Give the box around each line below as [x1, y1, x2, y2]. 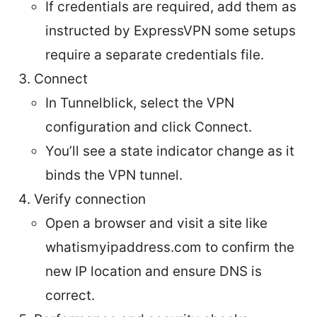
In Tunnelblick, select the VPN [45, 94, 234, 111]
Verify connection [34, 190, 146, 207]
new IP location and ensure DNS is [45, 263, 262, 279]
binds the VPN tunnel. [45, 166, 183, 183]
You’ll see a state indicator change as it [45, 142, 294, 159]
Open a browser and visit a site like [45, 214, 267, 231]
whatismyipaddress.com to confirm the [45, 238, 294, 255]
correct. [45, 287, 95, 304]
